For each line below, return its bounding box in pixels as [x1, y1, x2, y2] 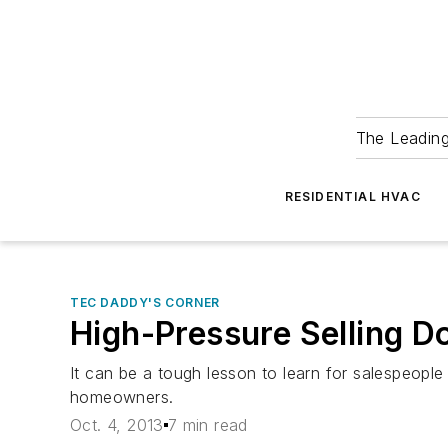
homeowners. [70, 387, 174, 407]
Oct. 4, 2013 [70, 415, 164, 436]
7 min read [167, 415, 248, 436]
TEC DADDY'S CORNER [70, 295, 220, 310]
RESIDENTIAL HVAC [284, 189, 421, 204]
